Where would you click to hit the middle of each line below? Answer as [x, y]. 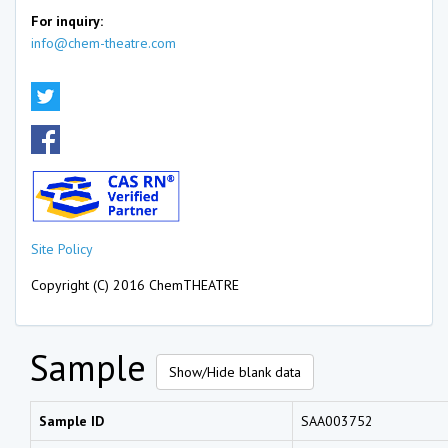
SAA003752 [337, 420]
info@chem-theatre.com [103, 43]
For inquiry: [67, 21]
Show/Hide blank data [235, 371]
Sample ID [71, 420]
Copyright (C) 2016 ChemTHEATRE [135, 284]
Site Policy [62, 248]
